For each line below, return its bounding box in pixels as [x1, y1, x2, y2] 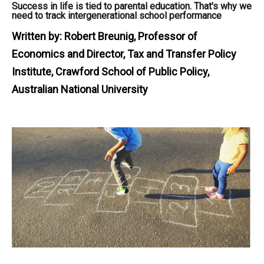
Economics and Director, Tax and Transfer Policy [12, 47, 236, 60]
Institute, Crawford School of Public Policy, [12, 65, 209, 78]
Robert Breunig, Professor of [64, 29, 197, 42]
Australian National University [12, 82, 148, 95]
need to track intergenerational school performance [12, 9, 222, 21]
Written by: [12, 29, 64, 42]
